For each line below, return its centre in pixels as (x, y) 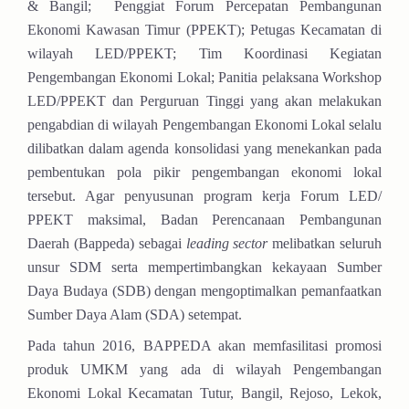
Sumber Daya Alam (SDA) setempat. (135, 314)
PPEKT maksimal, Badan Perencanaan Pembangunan (204, 219)
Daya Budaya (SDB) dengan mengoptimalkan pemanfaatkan (204, 290)
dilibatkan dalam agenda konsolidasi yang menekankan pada (204, 148)
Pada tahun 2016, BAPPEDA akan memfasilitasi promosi (204, 345)
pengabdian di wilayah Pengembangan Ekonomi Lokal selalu (204, 124)
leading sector (229, 243)
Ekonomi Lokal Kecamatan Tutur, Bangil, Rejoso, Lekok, (204, 393)
